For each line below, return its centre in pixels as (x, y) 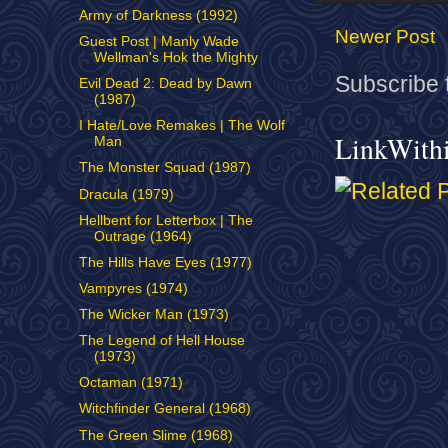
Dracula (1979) (126, 194)
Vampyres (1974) (133, 288)
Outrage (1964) (142, 236)
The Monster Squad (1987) (164, 168)
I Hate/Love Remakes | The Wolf (181, 126)
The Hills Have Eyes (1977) (165, 262)
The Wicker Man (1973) (153, 314)
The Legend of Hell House (161, 341)
